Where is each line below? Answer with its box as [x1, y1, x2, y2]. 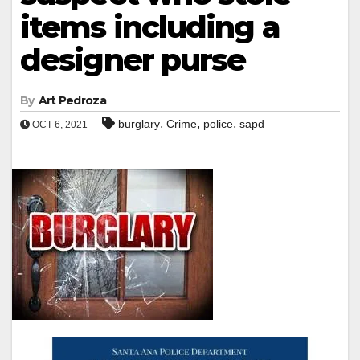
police [203, 117, 233, 130]
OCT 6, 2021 [30, 118, 88, 130]
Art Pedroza [38, 92, 106, 108]
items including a [20, 7, 280, 46]
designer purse [20, 40, 246, 79]
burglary [118, 117, 160, 130]
